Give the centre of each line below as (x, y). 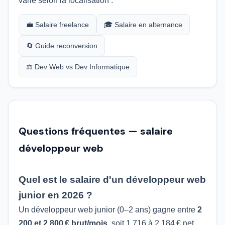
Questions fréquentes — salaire (96, 131)
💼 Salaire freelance (58, 25)
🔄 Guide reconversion (62, 46)
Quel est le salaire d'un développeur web (112, 180)
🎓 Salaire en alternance (143, 25)
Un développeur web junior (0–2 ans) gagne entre (108, 210)
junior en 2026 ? (55, 195)
